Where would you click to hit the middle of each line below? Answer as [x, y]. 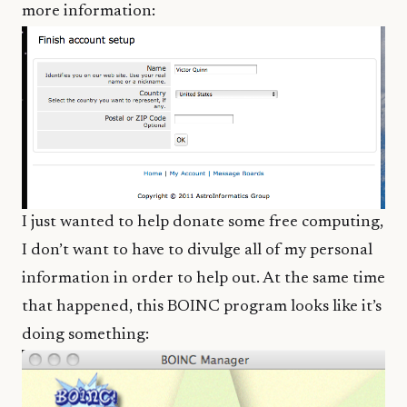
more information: [89, 11]
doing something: [85, 336]
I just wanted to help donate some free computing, [203, 223]
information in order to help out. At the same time [203, 279]
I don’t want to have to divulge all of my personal [197, 251]
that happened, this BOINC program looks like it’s [202, 308]
